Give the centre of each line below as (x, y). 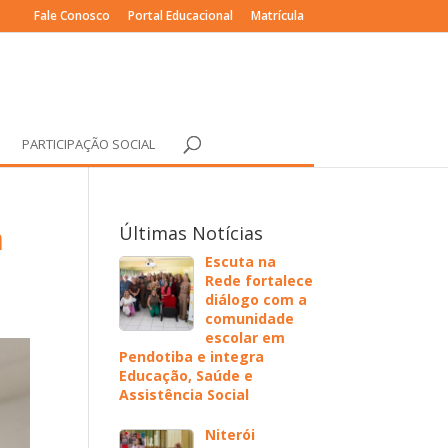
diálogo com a (255, 299)
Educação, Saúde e (186, 375)
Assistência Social (184, 394)
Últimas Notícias (191, 233)
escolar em (244, 337)
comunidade (249, 318)
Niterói (229, 434)
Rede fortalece (258, 280)
